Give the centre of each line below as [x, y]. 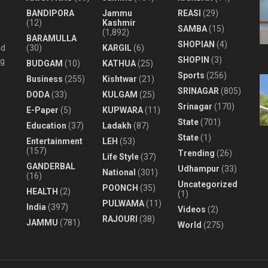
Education [46, 125]
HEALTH [42, 191]
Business [45, 79]
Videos [192, 209]
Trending [197, 153]
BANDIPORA [50, 13]
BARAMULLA [51, 38]
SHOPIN [194, 60]
